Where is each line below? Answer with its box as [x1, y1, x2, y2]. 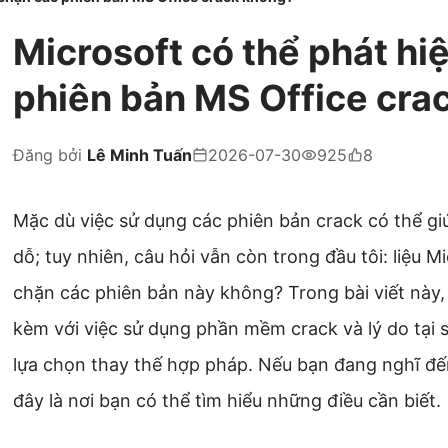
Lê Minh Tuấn [87, 145, 192, 166]
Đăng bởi [13, 145, 87, 166]
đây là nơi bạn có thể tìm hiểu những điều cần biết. [13, 390, 441, 412]
